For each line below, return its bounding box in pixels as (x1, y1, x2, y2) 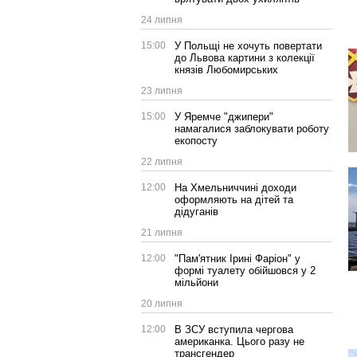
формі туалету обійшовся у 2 (175, 265, 316, 277)
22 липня (141, 156, 182, 167)
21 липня (141, 227, 182, 238)
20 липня (141, 298, 182, 309)
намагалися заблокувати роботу (175, 123, 329, 135)
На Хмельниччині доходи (175, 182, 296, 194)
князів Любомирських (175, 64, 278, 76)
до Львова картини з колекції (175, 52, 315, 64)
